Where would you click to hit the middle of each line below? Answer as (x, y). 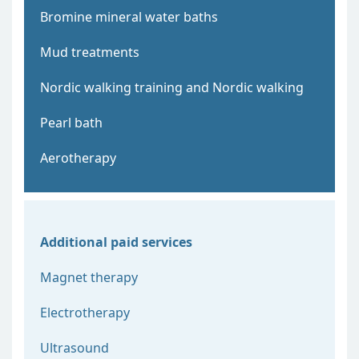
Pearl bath (71, 122)
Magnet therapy (89, 277)
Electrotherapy (85, 312)
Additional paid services (116, 242)
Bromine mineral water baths (129, 16)
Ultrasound (75, 347)
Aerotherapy (78, 157)
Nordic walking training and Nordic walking (172, 87)
